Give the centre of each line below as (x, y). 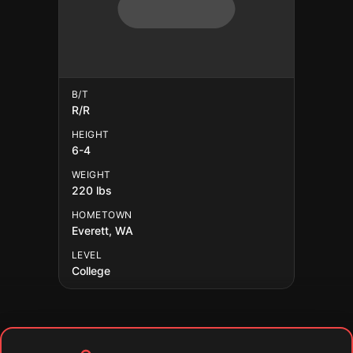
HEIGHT (91, 134)
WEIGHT (91, 175)
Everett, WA (102, 230)
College (91, 271)
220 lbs (92, 190)
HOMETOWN (102, 215)
